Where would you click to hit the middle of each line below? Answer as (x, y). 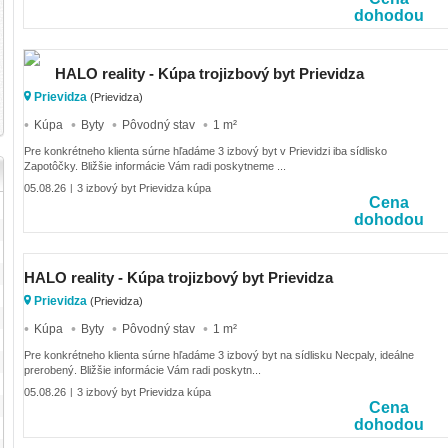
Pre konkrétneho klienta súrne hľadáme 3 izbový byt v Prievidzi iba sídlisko (205, 150)
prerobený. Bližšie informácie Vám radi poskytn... (142, 369)
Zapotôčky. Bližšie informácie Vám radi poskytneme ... (155, 165)
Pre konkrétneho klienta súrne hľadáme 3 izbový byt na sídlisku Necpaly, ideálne (219, 354)
